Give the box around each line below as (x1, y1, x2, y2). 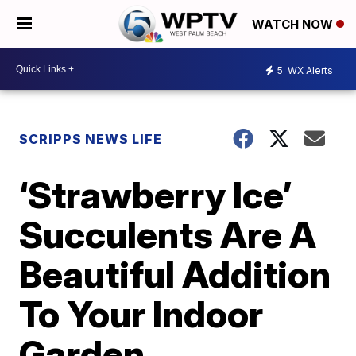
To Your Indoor (19, 292, 264, 336)
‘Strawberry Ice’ (19, 172, 292, 217)
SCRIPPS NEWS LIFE (19, 131, 163, 147)
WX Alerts (285, 64, 333, 76)
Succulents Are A (19, 212, 317, 257)
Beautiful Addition (19, 252, 331, 296)
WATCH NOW (252, 17, 336, 33)
